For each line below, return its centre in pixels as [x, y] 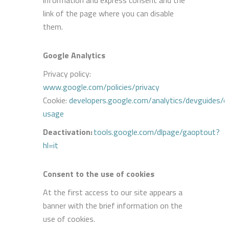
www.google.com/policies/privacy [101, 87]
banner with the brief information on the [113, 205]
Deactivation [67, 132]
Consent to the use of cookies [99, 174]
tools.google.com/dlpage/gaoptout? [157, 132]
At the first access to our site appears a [113, 192]
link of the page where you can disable [108, 13]
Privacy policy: [67, 73]
